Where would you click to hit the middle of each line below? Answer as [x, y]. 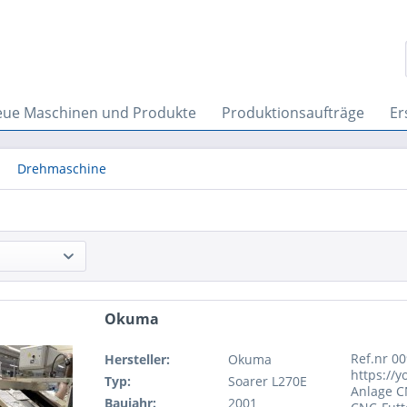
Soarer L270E [267, 382]
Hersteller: [138, 360]
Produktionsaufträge [293, 113]
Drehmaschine [62, 169]
